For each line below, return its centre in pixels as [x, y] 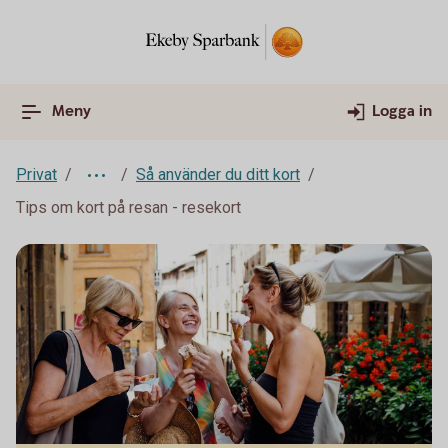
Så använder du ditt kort [218, 174]
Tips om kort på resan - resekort [128, 207]
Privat [36, 174]
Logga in [402, 111]
